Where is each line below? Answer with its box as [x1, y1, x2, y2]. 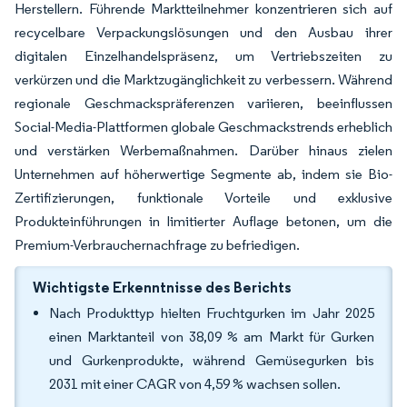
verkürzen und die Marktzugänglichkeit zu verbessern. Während [15, 71, 392, 88]
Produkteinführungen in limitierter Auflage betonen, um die [15, 213, 392, 230]
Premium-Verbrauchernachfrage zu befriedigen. [15, 236, 300, 253]
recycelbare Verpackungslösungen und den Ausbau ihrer [15, 24, 392, 41]
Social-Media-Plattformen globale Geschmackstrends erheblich [15, 118, 392, 135]
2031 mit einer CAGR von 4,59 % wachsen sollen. [49, 375, 341, 392]
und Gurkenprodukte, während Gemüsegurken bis [49, 352, 374, 369]
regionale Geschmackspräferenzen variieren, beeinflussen [15, 94, 392, 112]
